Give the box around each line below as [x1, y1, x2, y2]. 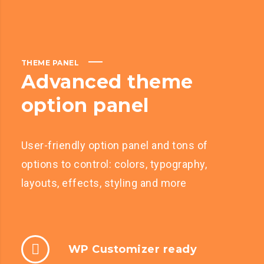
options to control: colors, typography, [21, 157, 207, 170]
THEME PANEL [21, 58, 80, 67]
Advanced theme [21, 70, 193, 93]
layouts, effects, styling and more [21, 176, 187, 189]
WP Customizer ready [68, 242, 197, 256]
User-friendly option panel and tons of [21, 138, 208, 151]
